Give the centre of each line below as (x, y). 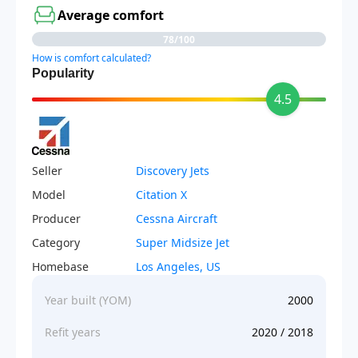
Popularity (63, 73)
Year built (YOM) (88, 300)
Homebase (60, 267)
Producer (56, 219)
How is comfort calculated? (91, 58)
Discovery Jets (173, 171)
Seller (47, 171)
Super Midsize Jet (183, 243)
